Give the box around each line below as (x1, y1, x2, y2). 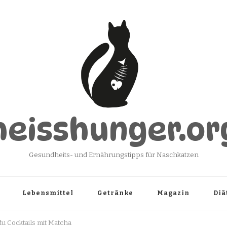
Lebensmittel (22, 189, 73, 197)
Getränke (97, 189, 133, 197)
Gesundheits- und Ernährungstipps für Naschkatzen (28, 150, 199, 159)
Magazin (157, 189, 190, 197)
